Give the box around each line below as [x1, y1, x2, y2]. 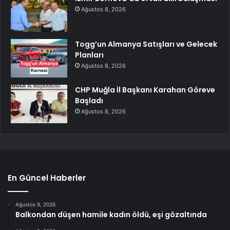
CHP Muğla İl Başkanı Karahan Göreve [75, 85, 215, 95]
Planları [75, 50, 104, 61]
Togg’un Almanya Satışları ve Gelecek [75, 39, 217, 50]
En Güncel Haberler [8, 172, 86, 184]
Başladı [75, 95, 103, 106]
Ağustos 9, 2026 [15, 201, 55, 208]
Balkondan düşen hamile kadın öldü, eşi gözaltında [15, 209, 207, 220]
